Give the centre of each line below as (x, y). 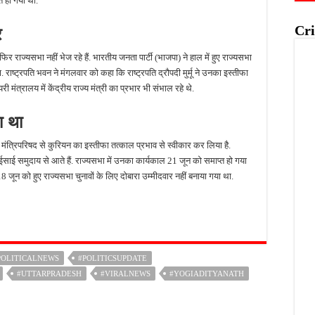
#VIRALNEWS (126, 274)
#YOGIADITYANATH (207, 274)
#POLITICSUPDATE (112, 258)
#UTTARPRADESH (49, 274)
